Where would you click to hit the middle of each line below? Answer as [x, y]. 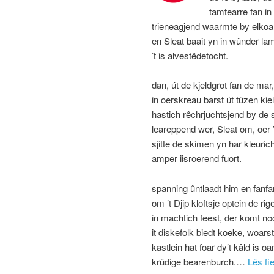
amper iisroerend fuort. [197, 158]
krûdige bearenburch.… [200, 261]
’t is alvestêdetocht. [190, 55]
